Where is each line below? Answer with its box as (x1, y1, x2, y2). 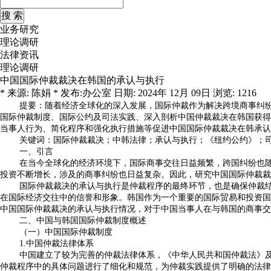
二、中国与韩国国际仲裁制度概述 (19, 216, 146, 225)
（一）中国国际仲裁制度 (19, 227, 113, 237)
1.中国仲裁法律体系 (19, 239, 94, 248)
